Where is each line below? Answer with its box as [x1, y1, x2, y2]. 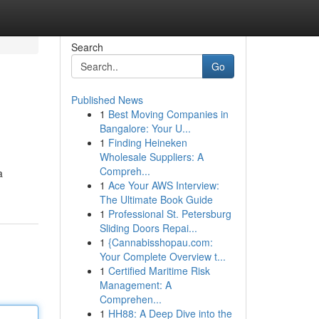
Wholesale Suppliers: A [99, 150, 204, 164]
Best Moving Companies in [108, 107, 229, 121]
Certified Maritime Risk [108, 263, 210, 278]
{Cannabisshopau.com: [108, 235, 213, 249]
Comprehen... [99, 292, 162, 306]
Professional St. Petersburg [108, 206, 231, 221]
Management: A [99, 278, 172, 292]
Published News [70, 93, 143, 107]
